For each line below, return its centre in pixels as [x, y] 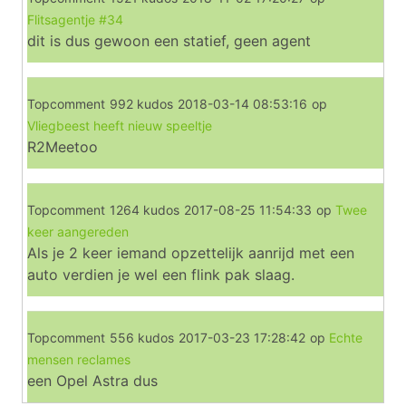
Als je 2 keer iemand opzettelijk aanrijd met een [191, 253]
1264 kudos [145, 210]
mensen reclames [79, 359]
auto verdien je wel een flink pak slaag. [161, 275]
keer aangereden [78, 232]
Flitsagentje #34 [75, 19]
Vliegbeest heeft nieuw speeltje [120, 126]
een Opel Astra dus [92, 381]
